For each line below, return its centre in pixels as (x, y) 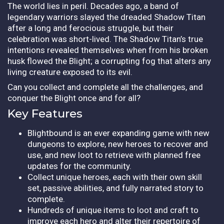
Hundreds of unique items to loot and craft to (113, 210)
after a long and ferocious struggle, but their (90, 28)
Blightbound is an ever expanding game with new (118, 133)
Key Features (45, 113)
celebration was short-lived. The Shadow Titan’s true (105, 39)
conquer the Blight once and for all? (74, 98)
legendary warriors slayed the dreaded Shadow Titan (106, 17)
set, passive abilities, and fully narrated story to (115, 188)
